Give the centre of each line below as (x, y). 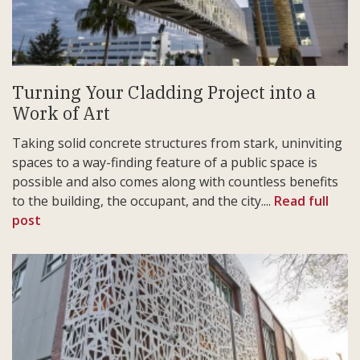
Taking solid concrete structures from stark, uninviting (177, 143)
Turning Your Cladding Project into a (164, 92)
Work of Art (61, 112)
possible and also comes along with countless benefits (175, 181)
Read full (301, 200)
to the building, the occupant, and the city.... (143, 200)
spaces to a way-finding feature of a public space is (165, 162)
